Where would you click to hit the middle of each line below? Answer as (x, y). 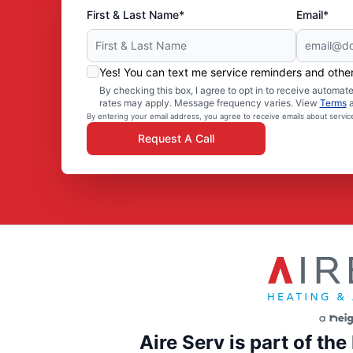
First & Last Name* (135, 14)
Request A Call (176, 138)
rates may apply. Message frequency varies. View (209, 102)
